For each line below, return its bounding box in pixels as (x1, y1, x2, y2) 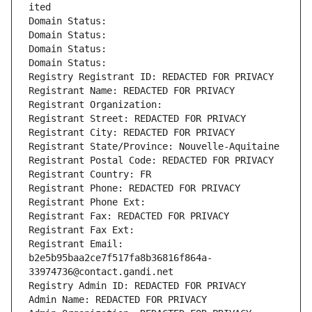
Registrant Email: (29, 238, 123, 250)
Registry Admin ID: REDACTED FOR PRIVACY (29, 280, 246, 292)
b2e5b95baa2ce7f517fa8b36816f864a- (29, 252, 212, 264)
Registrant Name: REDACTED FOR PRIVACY (29, 85, 235, 97)
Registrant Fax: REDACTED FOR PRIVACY (29, 210, 229, 222)
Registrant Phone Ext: (29, 196, 146, 208)
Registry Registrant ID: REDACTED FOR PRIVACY (29, 71, 274, 83)
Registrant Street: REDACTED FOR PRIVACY (29, 113, 246, 125)
